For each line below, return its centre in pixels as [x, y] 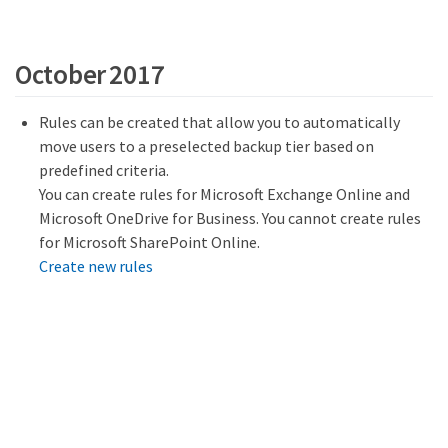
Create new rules [96, 266]
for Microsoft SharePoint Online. [149, 242]
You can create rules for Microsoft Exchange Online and [224, 194]
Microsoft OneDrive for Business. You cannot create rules [230, 218]
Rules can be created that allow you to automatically [219, 122]
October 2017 [90, 73]
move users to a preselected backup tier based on [206, 146]
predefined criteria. [104, 170]
